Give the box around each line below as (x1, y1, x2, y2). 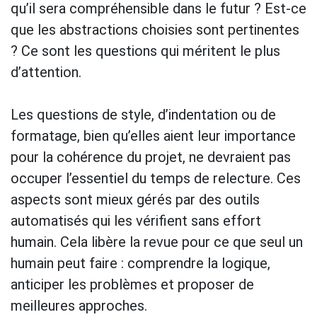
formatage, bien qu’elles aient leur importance (11, 127, 296, 144)
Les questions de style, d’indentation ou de (11, 105, 276, 123)
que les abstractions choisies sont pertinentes (11, 21, 299, 38)
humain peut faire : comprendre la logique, (11, 254, 270, 272)
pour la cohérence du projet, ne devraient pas (11, 148, 291, 166)
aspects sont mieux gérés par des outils (11, 190, 260, 208)
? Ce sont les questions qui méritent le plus (11, 42, 280, 59)
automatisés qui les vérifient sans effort (11, 212, 261, 229)
